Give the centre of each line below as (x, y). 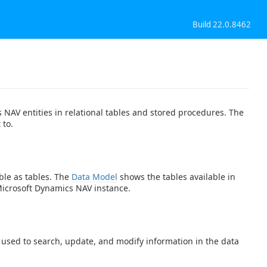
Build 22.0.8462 (222, 24)
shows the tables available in (176, 176)
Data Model (94, 176)
